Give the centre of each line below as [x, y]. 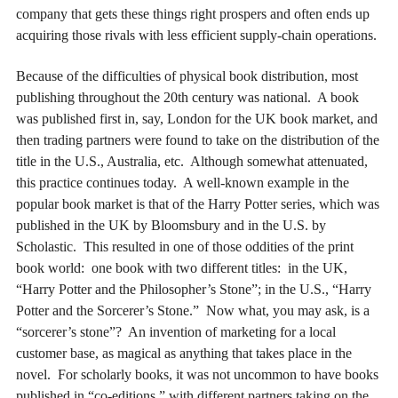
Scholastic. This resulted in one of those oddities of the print [185, 247]
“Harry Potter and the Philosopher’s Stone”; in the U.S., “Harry [194, 290]
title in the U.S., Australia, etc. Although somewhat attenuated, [192, 162]
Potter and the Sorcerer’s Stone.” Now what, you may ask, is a [193, 311]
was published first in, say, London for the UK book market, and [197, 119]
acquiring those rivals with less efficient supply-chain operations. [196, 35]
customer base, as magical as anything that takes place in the [184, 354]
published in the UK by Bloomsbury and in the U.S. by [171, 226]
